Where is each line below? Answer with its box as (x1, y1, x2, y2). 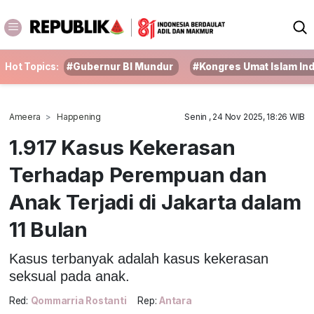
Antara (159, 295, 192, 307)
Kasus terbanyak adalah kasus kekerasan (8, 250, 268, 266)
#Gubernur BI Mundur (67, 61, 174, 72)
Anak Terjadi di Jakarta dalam (8, 189, 301, 214)
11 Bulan (8, 217, 88, 242)
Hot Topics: (5, 61, 59, 72)
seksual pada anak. (8, 268, 130, 284)
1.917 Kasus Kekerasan (8, 135, 235, 160)
